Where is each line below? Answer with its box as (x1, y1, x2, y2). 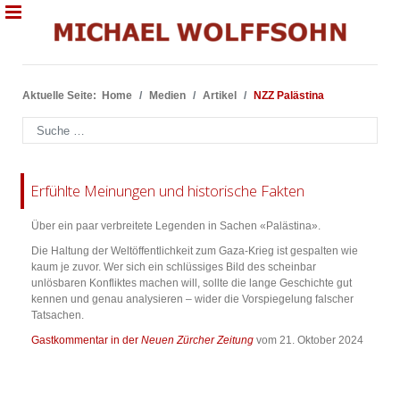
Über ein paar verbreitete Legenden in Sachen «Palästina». (31, 220, 321, 233)
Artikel (203, 89, 237, 102)
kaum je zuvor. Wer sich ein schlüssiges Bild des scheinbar (31, 261, 316, 274)
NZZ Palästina (254, 89, 324, 102)
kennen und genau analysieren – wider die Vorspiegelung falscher (31, 293, 354, 306)
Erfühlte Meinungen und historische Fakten (30, 180, 304, 202)
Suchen (21, 118, 59, 130)
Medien (149, 89, 186, 102)
